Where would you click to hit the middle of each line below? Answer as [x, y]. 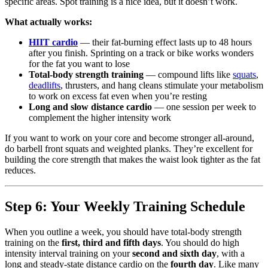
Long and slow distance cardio [90, 106]
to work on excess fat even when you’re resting [118, 96]
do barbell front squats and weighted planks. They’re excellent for [129, 148]
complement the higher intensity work [100, 117]
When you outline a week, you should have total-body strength [123, 232]
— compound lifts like [188, 74]
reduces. [20, 170]
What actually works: [48, 22]
